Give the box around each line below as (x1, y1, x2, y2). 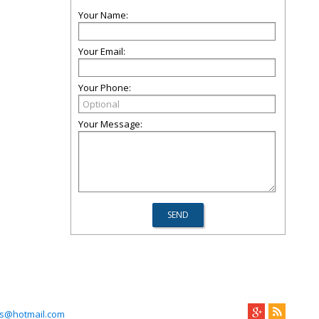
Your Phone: (78, 81, 131, 94)
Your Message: (78, 117, 142, 130)
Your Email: (78, 45, 125, 58)
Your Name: (78, 9, 128, 21)
